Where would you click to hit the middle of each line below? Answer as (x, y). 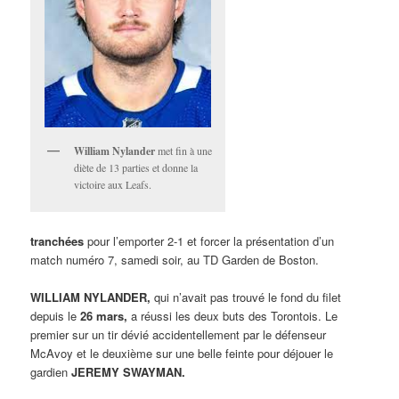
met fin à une (184, 151)
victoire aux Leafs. (113, 185)
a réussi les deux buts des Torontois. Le (233, 315)
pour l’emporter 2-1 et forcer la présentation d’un (209, 240)
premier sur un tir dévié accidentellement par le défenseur (179, 334)
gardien (51, 371)
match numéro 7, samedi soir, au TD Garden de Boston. (175, 259)
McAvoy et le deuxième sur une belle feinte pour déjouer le (182, 353)
